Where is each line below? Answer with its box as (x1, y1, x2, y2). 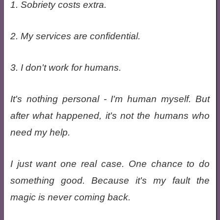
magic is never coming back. (10, 192, 131, 202)
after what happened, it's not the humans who (10, 110, 210, 121)
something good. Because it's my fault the (10, 175, 210, 186)
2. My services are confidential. (10, 31, 140, 41)
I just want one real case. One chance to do (10, 159, 210, 169)
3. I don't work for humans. (10, 62, 121, 73)
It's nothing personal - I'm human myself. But (10, 94, 210, 104)
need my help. (10, 127, 70, 137)
